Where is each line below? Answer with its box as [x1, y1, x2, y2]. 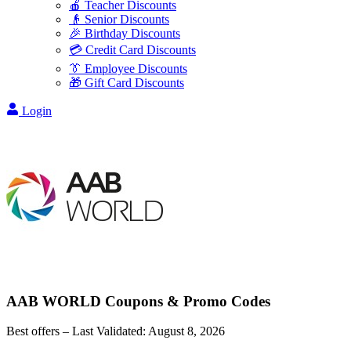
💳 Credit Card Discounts [69, 43, 196, 56]
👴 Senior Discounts [69, 13, 169, 26]
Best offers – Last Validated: [6, 324, 148, 338]
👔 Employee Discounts [69, 62, 187, 75]
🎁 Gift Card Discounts [69, 76, 184, 89]
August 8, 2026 [148, 324, 225, 338]
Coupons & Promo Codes [101, 292, 270, 309]
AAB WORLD [6, 292, 101, 309]
